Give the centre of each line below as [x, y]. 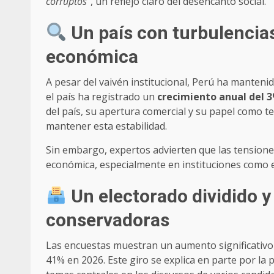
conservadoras [108, 220]
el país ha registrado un [102, 97]
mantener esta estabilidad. [106, 126]
